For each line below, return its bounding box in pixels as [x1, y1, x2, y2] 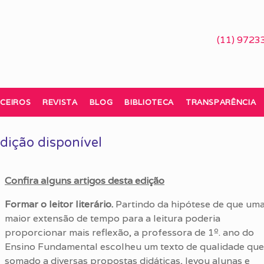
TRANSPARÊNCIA [185, 97, 256, 107]
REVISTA [42, 97, 78, 107]
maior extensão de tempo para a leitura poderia [5, 212, 220, 225]
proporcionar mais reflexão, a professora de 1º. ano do [5, 226, 254, 239]
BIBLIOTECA [124, 97, 174, 107]
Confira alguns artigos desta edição [5, 174, 164, 187]
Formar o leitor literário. [5, 198, 113, 210]
